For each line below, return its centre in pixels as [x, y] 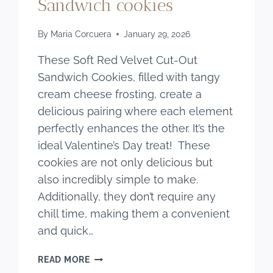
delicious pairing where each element [136, 112]
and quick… [66, 231]
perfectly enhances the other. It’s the [132, 129]
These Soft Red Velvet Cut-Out [118, 60]
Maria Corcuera [81, 34]
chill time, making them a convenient [134, 214]
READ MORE [64, 260]
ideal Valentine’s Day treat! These [124, 146]
